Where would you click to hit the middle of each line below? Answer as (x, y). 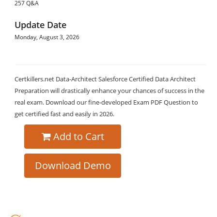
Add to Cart (78, 136)
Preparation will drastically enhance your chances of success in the (109, 91)
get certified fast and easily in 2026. (64, 114)
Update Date (40, 25)
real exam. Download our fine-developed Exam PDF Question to (106, 102)
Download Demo (73, 165)
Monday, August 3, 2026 (47, 37)
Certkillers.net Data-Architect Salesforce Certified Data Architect (105, 79)
